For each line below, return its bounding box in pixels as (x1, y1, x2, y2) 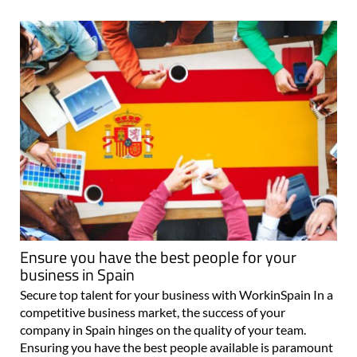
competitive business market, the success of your (20, 304, 285, 320)
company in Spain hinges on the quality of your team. (20, 322, 306, 338)
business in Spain (20, 262, 135, 288)
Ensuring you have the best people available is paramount (20, 339, 333, 355)
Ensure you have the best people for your (20, 245, 296, 270)
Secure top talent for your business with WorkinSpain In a (20, 287, 333, 303)
